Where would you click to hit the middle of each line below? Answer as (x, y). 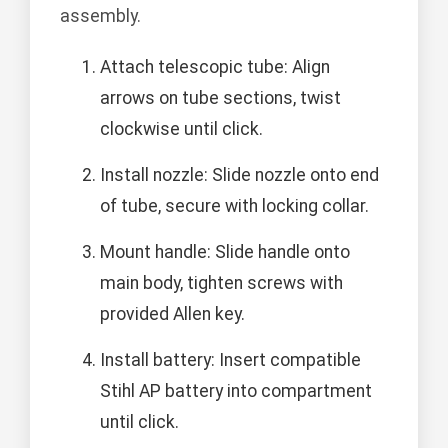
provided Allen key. (172, 314)
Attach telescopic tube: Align (215, 67)
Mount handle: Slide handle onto (225, 252)
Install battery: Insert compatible (230, 360)
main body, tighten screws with (221, 283)
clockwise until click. (181, 129)
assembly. (100, 16)
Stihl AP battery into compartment (236, 391)
